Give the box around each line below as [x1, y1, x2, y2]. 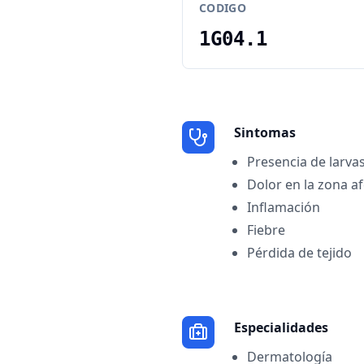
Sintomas [234, 123, 296, 141]
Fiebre [247, 221, 285, 239]
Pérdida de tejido [247, 244, 352, 262]
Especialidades [234, 318, 328, 336]
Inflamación [247, 198, 320, 216]
